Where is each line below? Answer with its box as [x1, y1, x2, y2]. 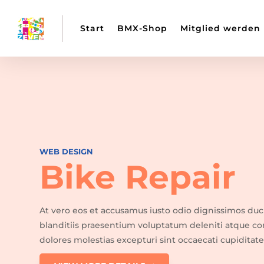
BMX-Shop [117, 23, 167, 34]
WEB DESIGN [39, 146, 94, 156]
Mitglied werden [180, 23, 260, 34]
